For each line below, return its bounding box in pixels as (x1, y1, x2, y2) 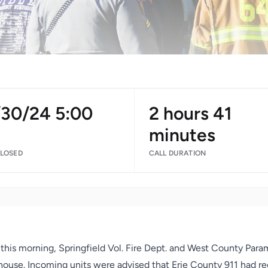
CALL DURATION (148, 149, 206, 157)
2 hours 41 (148, 102, 232, 124)
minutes (148, 124, 215, 146)
